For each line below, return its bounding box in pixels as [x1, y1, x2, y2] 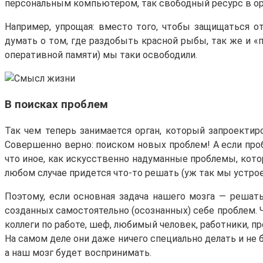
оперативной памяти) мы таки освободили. [5, 49, 197, 60]
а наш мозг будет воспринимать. [5, 247, 151, 259]
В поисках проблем [5, 98, 108, 112]
